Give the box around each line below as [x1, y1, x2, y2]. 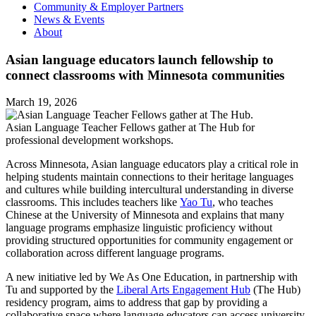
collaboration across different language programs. [6, 247, 227, 260]
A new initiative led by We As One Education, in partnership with [6, 271, 298, 284]
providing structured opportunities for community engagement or [6, 234, 293, 247]
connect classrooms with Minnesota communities [6, 67, 284, 83]
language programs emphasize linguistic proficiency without [6, 221, 272, 234]
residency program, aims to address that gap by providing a [6, 296, 267, 309]
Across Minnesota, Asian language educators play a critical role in [6, 158, 298, 171]
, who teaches [212, 196, 273, 209]
